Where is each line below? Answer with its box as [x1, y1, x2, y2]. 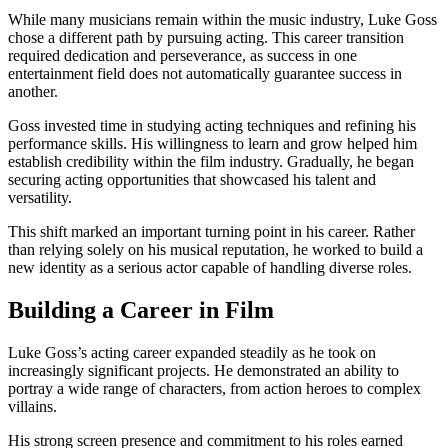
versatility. [8, 189, 72, 207]
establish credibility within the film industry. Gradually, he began [8, 153, 414, 171]
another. [8, 83, 58, 101]
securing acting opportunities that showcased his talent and [8, 171, 376, 189]
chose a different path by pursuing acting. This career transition [8, 29, 404, 47]
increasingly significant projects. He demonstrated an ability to [8, 362, 399, 380]
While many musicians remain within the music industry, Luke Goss [8, 11, 437, 29]
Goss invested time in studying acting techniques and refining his [8, 117, 416, 135]
